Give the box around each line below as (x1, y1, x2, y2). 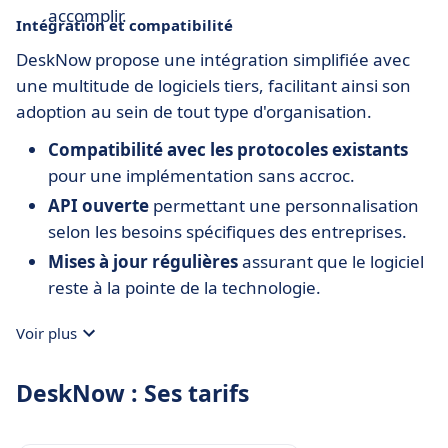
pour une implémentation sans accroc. (48, 164, 355, 187)
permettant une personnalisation (149, 194, 419, 217)
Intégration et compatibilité (16, 15, 233, 35)
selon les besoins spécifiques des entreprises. (48, 220, 407, 243)
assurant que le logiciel (238, 250, 424, 273)
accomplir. (48, 4, 127, 27)
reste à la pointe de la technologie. (48, 276, 321, 299)
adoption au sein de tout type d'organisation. (16, 100, 372, 123)
